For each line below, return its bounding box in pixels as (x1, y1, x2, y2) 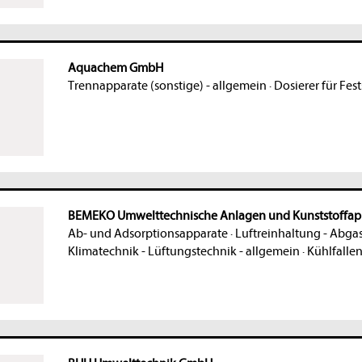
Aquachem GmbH (67, 61, 163, 76)
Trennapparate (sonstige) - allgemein (67, 78, 267, 94)
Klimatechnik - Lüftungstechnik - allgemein (67, 244, 300, 259)
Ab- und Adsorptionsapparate (67, 226, 228, 242)
